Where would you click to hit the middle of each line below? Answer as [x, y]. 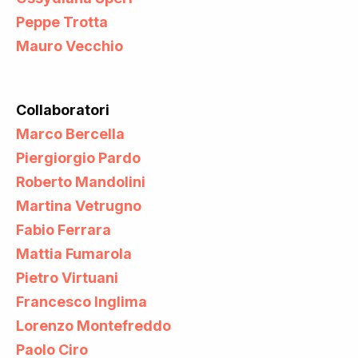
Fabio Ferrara [64, 229]
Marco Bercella [70, 133]
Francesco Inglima [82, 301]
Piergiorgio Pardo [78, 157]
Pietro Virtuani [67, 277]
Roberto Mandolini [81, 181]
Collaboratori [63, 109]
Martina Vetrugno [79, 205]
